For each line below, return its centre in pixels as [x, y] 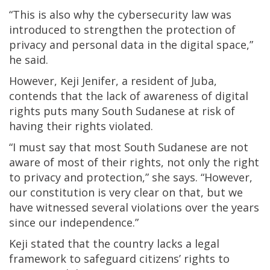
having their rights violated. [81, 126]
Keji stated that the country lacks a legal [114, 243]
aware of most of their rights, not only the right [134, 162]
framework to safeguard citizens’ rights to [119, 258]
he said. [29, 59]
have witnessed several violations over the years [134, 207]
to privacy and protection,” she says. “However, [131, 177]
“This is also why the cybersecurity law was [120, 14]
